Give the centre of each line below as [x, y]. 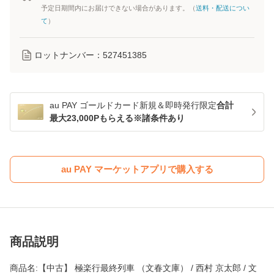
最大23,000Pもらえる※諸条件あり [117, 118]
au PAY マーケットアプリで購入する [137, 169]
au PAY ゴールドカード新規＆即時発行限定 [133, 106]
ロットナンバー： [68, 55]
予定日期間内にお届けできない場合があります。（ [118, 8]
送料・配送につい [223, 8]
